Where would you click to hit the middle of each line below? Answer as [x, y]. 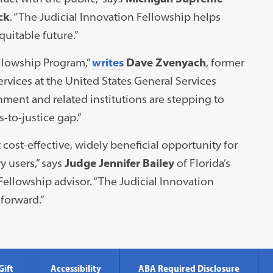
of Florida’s [202, 163]
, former [225, 62]
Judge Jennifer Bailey [119, 163]
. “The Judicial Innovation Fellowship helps [115, 16]
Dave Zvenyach [166, 62]
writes [108, 62]
